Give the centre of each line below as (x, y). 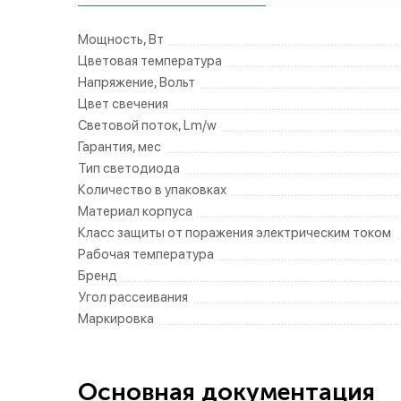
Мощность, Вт (121, 39)
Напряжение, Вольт (137, 82)
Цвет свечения (123, 104)
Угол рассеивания (133, 297)
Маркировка (116, 319)
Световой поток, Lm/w (147, 125)
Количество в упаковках (152, 190)
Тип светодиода (129, 168)
